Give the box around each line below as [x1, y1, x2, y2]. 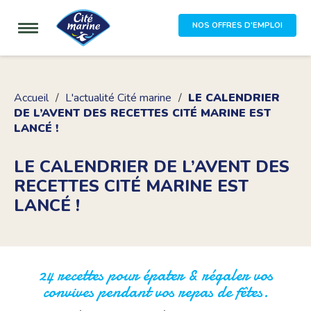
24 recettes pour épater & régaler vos [38, 264, 273, 287]
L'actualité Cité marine [65, 90, 171, 106]
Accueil [14, 90, 49, 106]
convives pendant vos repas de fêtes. [42, 280, 269, 303]
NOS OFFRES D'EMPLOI [192, 20, 283, 31]
